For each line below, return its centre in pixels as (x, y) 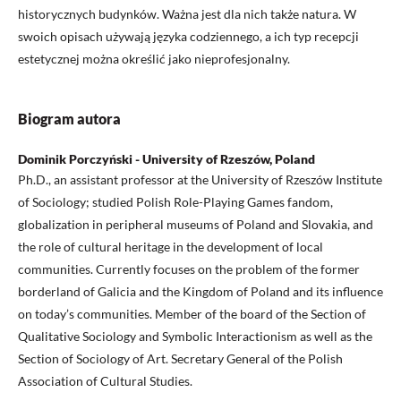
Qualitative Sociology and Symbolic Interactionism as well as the (195, 337)
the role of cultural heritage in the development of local (171, 247)
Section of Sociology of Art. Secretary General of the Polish (180, 359)
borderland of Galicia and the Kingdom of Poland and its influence (200, 292)
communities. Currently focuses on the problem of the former (189, 269)
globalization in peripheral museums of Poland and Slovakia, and (196, 225)
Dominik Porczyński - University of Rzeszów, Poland (166, 159)
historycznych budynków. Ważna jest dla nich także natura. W (187, 14)
